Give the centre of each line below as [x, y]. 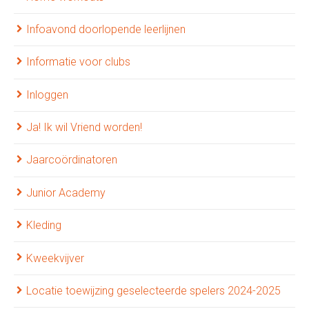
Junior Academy [66, 192]
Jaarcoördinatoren [72, 160]
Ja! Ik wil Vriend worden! [84, 128]
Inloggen [47, 94]
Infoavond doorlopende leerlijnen [106, 29]
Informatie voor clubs [78, 62]
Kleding [44, 226]
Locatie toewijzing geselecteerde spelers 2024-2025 [153, 290]
